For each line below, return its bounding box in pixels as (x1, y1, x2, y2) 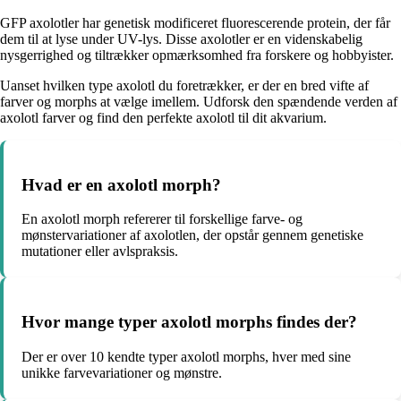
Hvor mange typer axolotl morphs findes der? (21, 312, 357, 332)
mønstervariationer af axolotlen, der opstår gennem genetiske (21, 227, 363, 243)
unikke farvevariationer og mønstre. (21, 364, 222, 380)
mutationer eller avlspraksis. (21, 243, 178, 260)
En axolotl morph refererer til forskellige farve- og (21, 211, 303, 227)
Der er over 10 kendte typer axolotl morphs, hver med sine (21, 348, 351, 364)
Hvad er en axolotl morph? (21, 175, 221, 194)
